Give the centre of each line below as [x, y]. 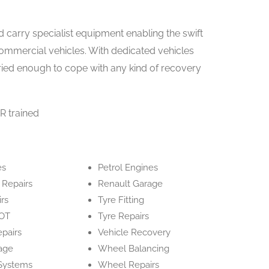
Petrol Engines [128, 168]
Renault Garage [131, 184]
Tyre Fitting [121, 200]
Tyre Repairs [124, 216]
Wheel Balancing [134, 249]
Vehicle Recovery [134, 232]
